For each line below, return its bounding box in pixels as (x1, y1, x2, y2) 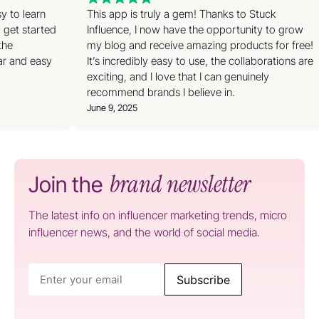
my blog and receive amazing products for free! (90, 38, 317, 52)
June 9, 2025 (90, 102, 141, 113)
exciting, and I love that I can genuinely (90, 69, 273, 83)
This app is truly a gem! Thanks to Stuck (90, 6, 280, 21)
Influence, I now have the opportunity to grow (90, 22, 307, 36)
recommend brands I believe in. (90, 85, 239, 99)
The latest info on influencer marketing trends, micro (28, 207, 287, 222)
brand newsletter (110, 168, 251, 199)
